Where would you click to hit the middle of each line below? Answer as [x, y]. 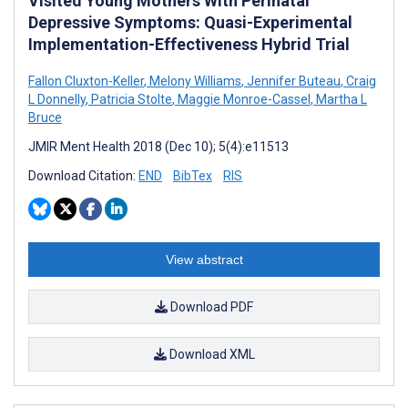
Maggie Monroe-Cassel [243, 99]
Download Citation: [83, 175]
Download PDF [210, 306]
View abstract [204, 259]
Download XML [210, 354]
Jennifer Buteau [292, 81]
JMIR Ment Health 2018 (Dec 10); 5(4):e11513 [158, 146]
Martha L [340, 99]
